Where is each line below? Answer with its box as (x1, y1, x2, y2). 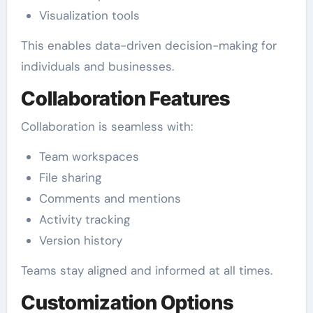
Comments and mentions (38, 190, 181, 206)
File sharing (38, 169, 101, 185)
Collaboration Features (20, 87, 230, 111)
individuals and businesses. (20, 59, 174, 75)
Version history (38, 232, 122, 248)
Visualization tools (38, 8, 140, 24)
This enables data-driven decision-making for (20, 38, 277, 54)
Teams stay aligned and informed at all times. (20, 262, 272, 278)
